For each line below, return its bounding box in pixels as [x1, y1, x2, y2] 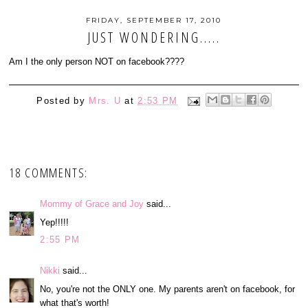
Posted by [36, 95, 89, 106]
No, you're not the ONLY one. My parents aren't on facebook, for [40, 283, 296, 294]
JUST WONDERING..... [87, 28, 221, 47]
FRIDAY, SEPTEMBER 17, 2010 [86, 15, 222, 25]
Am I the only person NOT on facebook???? [9, 56, 185, 67]
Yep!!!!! [40, 217, 69, 228]
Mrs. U [89, 95, 122, 106]
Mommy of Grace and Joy [40, 199, 144, 210]
